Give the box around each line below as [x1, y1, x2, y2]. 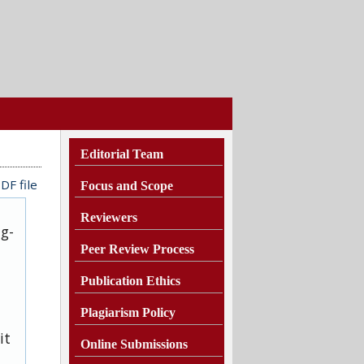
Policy [142, 305, 175, 320]
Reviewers [80, 210, 137, 224]
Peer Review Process [80, 241, 194, 256]
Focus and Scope [80, 178, 173, 193]
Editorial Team [80, 146, 163, 161]
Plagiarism [80, 305, 142, 320]
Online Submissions [80, 337, 188, 352]
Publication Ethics [80, 274, 180, 288]
